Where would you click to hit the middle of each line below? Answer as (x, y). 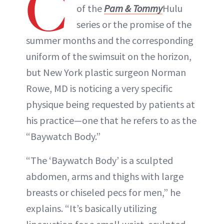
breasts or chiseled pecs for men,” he (103, 192)
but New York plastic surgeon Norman (106, 72)
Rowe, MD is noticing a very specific (99, 88)
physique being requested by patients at (110, 104)
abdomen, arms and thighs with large (105, 176)
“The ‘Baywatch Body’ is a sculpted (99, 160)
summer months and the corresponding (110, 40)
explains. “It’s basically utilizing (91, 208)
